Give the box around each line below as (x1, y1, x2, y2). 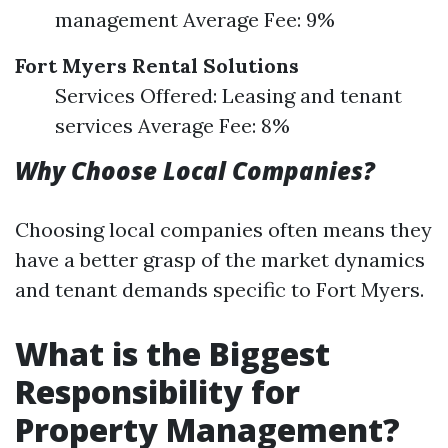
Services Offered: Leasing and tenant (55, 83, 402, 108)
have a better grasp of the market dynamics (15, 247, 425, 272)
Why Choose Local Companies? (15, 154, 375, 187)
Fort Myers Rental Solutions (15, 53, 299, 78)
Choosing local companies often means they (15, 217, 432, 242)
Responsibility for (15, 370, 300, 413)
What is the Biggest (15, 332, 330, 375)
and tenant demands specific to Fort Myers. (15, 277, 424, 302)
